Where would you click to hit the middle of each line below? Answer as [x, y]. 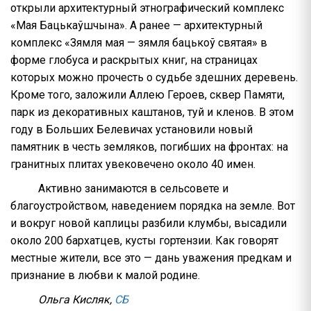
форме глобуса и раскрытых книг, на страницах [134, 60]
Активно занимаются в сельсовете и [133, 188]
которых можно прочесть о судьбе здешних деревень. [154, 77]
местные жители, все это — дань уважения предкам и [151, 258]
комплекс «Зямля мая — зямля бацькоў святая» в [139, 43]
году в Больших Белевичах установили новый [132, 129]
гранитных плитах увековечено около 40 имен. [133, 164]
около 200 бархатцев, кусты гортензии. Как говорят [144, 241]
